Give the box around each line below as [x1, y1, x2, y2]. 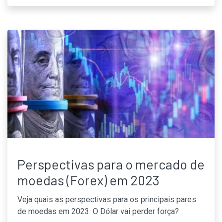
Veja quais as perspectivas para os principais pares [17, 195, 196, 205]
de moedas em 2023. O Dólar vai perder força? [17, 207, 179, 217]
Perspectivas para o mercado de [17, 156, 205, 172]
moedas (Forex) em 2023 [17, 172, 160, 188]
